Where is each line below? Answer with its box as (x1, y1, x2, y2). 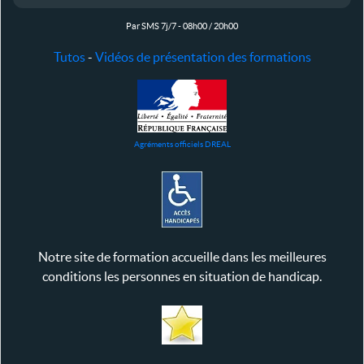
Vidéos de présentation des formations (94, 50, 311, 65)
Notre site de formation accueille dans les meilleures (37, 249, 327, 265)
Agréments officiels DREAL (133, 140, 231, 149)
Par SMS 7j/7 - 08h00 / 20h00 (126, 21, 238, 32)
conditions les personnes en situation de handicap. (42, 269, 322, 284)
